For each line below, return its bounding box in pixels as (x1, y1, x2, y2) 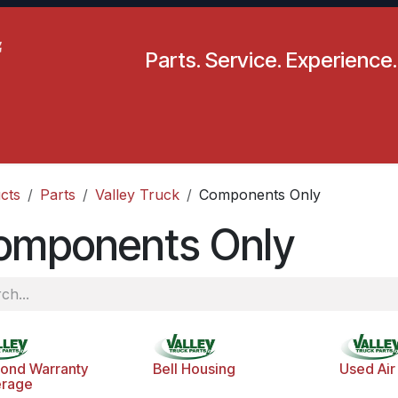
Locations (164, 133, 230, 151)
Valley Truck (95, 186, 179, 203)
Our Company (285, 133, 381, 151)
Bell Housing (153, 360, 236, 378)
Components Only (199, 186, 321, 203)
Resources (62, 133, 134, 151)
